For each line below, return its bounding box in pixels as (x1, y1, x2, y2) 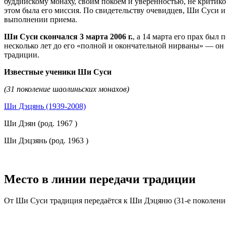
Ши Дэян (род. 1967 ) (4, 119, 77, 128)
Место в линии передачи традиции (4, 172, 196, 186)
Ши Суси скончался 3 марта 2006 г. (4, 32, 133, 41)
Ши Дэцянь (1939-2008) (4, 101, 86, 110)
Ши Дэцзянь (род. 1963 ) (4, 136, 88, 145)
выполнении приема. (4, 15, 77, 24)
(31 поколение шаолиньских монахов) (4, 84, 129, 93)
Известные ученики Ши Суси (4, 67, 111, 76)
